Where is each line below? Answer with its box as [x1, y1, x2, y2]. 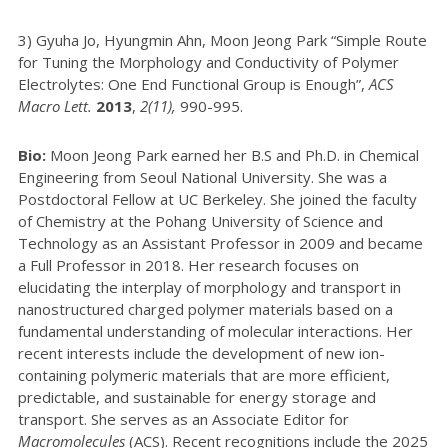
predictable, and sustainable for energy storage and [18, 387, 376, 407]
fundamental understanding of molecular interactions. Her [18, 321, 413, 341]
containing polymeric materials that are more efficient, [18, 365, 390, 385]
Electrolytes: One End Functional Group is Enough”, [18, 74, 369, 94]
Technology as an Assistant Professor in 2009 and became [18, 233, 423, 253]
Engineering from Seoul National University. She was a [18, 167, 387, 187]
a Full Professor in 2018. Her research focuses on [18, 255, 359, 275]
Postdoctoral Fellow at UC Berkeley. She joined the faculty [18, 189, 417, 209]
